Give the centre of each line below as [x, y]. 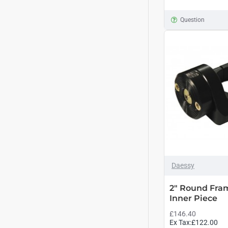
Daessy [183, 165]
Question [192, 20]
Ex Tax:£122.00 [194, 222]
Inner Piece [193, 198]
